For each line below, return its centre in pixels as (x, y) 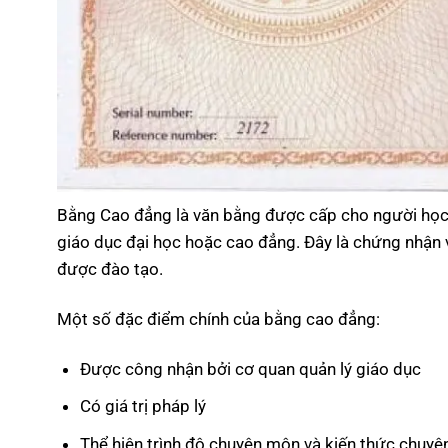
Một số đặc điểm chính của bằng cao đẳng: (218, 318)
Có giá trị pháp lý (142, 406)
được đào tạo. (110, 269)
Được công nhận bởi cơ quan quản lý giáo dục (250, 368)
